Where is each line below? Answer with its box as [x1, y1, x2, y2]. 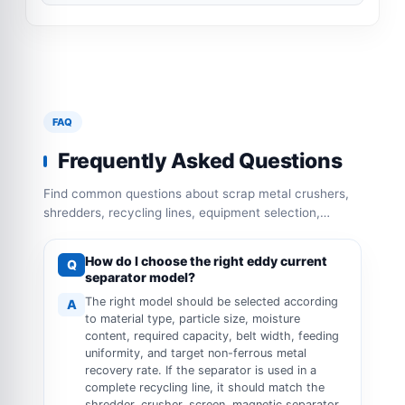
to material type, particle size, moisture [85, 311, 300, 325]
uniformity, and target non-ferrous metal [85, 345, 306, 360]
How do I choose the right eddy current [85, 252, 327, 268]
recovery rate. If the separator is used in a [85, 363, 316, 377]
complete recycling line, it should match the [85, 380, 325, 394]
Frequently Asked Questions [58, 147, 343, 174]
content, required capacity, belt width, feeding [85, 328, 339, 343]
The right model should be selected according [85, 294, 338, 308]
